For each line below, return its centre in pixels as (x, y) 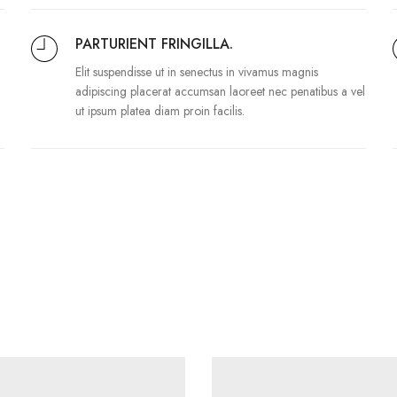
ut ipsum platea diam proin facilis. (160, 110)
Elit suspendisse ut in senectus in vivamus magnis (197, 71)
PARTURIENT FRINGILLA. (155, 43)
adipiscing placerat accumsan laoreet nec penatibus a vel (221, 91)
